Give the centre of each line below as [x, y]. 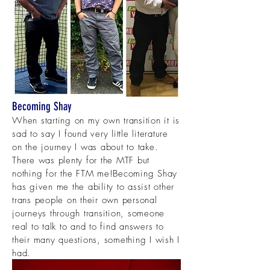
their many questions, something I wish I [96, 240]
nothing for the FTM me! [63, 174]
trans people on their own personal [85, 200]
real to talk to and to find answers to [88, 227]
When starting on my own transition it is [96, 121]
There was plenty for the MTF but [81, 160]
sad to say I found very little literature [90, 134]
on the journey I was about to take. [85, 147]
